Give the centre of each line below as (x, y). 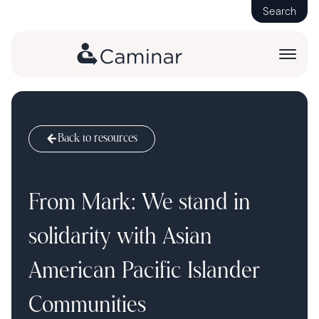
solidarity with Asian (120, 238)
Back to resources (98, 139)
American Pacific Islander (144, 272)
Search (279, 11)
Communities (87, 306)
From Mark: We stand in (140, 204)
